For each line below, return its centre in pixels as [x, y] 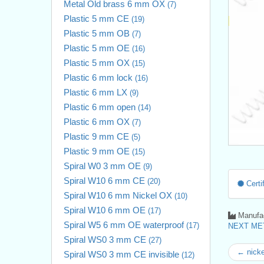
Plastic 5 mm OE [98, 48]
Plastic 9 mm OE [98, 151]
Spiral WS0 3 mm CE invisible [123, 254]
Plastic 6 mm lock [99, 77]
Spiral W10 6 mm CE [105, 180]
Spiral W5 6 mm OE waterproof [125, 225]
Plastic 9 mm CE [98, 136]
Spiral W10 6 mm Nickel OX [119, 195]
